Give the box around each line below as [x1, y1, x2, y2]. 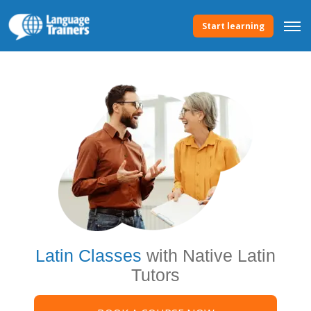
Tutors [131, 265, 180, 285]
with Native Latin [142, 246, 276, 265]
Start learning [202, 19, 264, 32]
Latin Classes [35, 246, 142, 265]
